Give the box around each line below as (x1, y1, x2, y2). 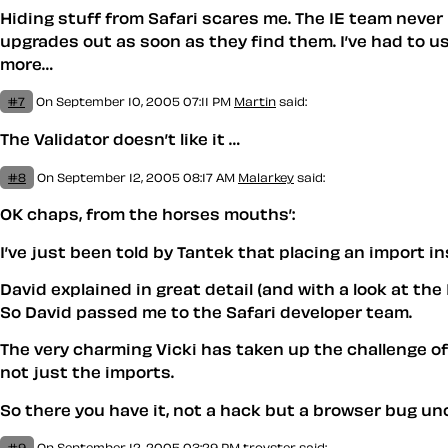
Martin (234, 95, 276, 108)
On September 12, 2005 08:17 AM (34, 170, 238, 183)
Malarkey (238, 170, 294, 183)
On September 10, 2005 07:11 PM (33, 95, 234, 108)
